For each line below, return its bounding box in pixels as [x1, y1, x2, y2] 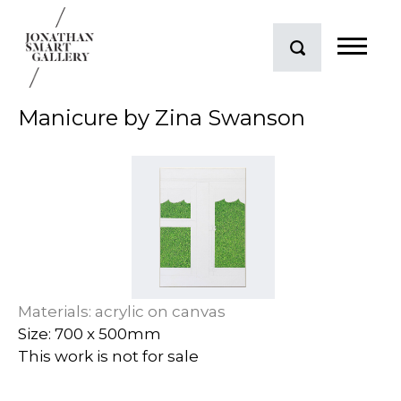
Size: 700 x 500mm [18, 325, 161, 343]
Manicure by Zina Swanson [18, 105, 305, 131]
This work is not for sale [18, 347, 199, 365]
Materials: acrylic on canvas [18, 303, 226, 320]
